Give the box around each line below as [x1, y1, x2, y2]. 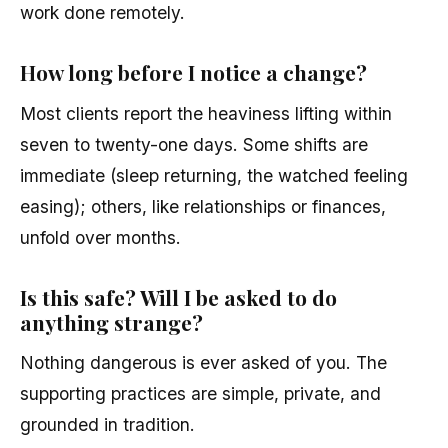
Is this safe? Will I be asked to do [20, 282, 337, 311]
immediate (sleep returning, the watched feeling [20, 164, 408, 186]
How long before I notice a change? [20, 58, 367, 87]
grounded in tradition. [20, 414, 195, 436]
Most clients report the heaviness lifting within [20, 102, 392, 124]
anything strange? [20, 307, 203, 336]
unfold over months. [20, 226, 181, 248]
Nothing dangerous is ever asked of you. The [20, 352, 387, 374]
